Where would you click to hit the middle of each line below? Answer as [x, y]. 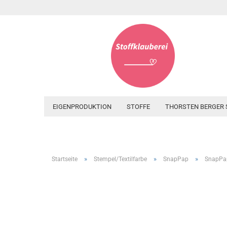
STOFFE [138, 107]
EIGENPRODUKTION [82, 107]
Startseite [65, 159]
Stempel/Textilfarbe [120, 159]
